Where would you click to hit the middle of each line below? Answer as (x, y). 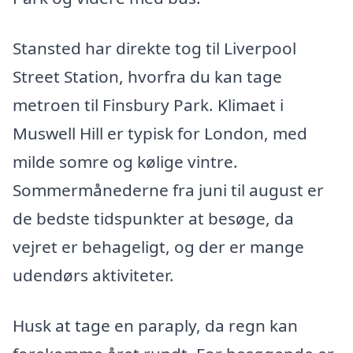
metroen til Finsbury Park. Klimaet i (148, 104)
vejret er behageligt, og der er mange (158, 246)
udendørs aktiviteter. (93, 275)
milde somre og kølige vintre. (125, 161)
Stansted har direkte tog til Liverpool (154, 48)
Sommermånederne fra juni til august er (168, 190)
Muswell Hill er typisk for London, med (160, 133)
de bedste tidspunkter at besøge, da (153, 218)
